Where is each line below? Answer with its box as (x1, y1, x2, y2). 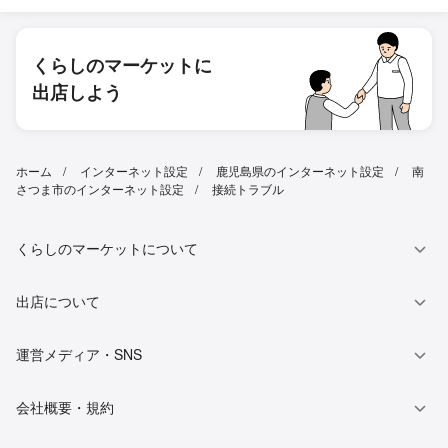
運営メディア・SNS (16, 344, 142, 365)
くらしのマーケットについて (16, 238, 198, 259)
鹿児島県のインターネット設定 (216, 162, 384, 180)
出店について (16, 291, 100, 312)
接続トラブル (212, 180, 284, 198)
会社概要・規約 (16, 397, 114, 418)
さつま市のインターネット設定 (16, 180, 184, 198)
